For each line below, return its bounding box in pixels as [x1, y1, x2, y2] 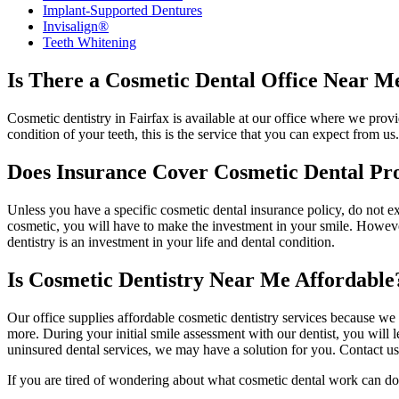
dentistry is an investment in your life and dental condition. [7, 234, 335, 250]
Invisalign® [43, 19, 109, 35]
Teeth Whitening [43, 35, 136, 51]
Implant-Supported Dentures [43, 3, 202, 19]
